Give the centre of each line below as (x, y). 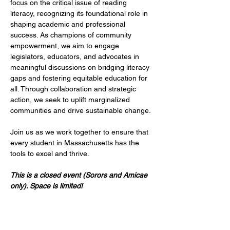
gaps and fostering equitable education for (80, 78)
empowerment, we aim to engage (66, 46)
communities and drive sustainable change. (81, 110)
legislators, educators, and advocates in (76, 56)
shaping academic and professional (69, 24)
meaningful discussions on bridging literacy (81, 67)
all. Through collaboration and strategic (74, 89)
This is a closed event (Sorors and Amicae (80, 175)
